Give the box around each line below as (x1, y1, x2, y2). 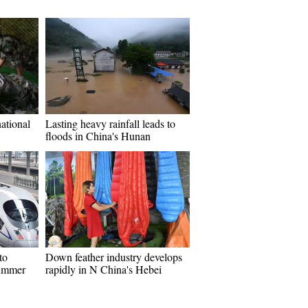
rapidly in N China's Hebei (45, 262, 162, 276)
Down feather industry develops (45, 250, 182, 264)
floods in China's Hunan (45, 129, 151, 143)
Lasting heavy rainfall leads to (45, 116, 175, 131)
